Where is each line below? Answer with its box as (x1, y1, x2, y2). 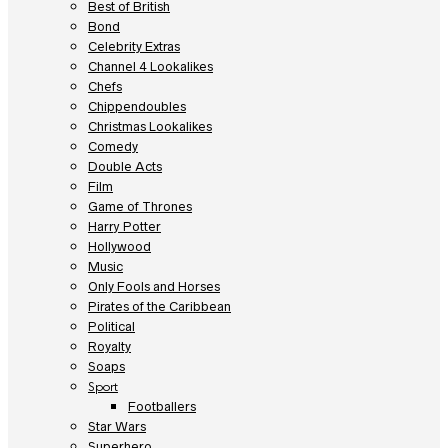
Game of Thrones (88, 198, 192, 214)
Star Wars (88, 418, 146, 434)
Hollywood (88, 238, 151, 254)
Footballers (128, 398, 196, 414)
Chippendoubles (88, 98, 186, 114)
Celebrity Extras (88, 38, 180, 54)
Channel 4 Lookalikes (88, 58, 213, 74)
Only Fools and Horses (88, 278, 220, 294)
